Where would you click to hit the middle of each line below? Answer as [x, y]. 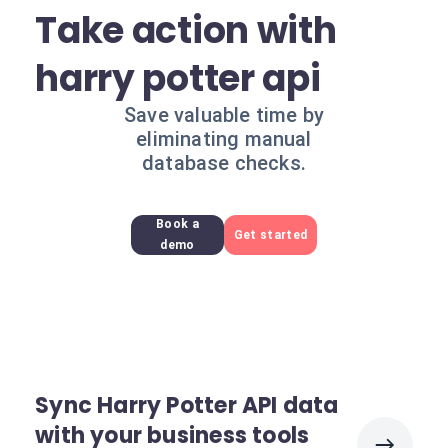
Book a [177, 224]
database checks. [223, 163]
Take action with [186, 30]
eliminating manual [224, 139]
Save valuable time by [224, 115]
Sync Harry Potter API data [187, 405]
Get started [270, 234]
